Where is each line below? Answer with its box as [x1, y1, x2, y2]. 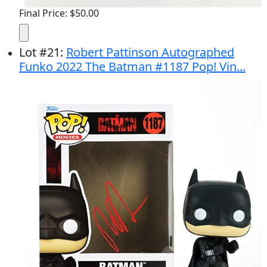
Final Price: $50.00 [19, 7, 99, 20]
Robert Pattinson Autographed [66, 44, 234, 60]
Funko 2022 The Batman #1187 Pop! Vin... [19, 58, 246, 74]
